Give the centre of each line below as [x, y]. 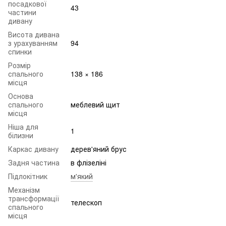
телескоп [86, 202]
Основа [21, 96]
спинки [20, 51]
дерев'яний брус [99, 149]
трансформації [34, 198]
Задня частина [34, 162]
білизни [21, 135]
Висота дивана [34, 34]
